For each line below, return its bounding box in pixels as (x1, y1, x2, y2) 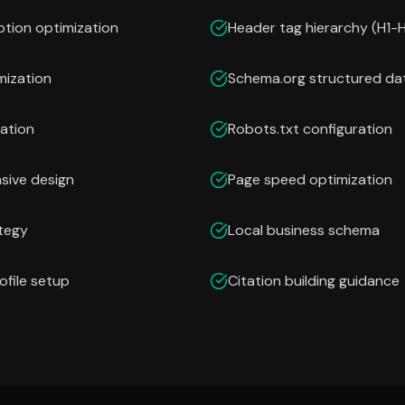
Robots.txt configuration (228, 119, 392, 138)
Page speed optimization (228, 170, 392, 189)
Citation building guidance (228, 271, 400, 290)
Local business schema (228, 221, 380, 240)
